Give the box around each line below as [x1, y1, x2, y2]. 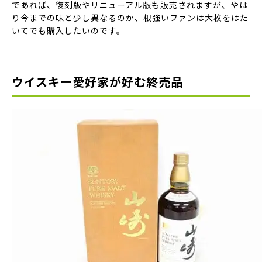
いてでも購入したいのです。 [12, 25, 125, 36]
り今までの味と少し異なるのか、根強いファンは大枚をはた [12, 12, 249, 23]
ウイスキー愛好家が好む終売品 [12, 73, 183, 90]
